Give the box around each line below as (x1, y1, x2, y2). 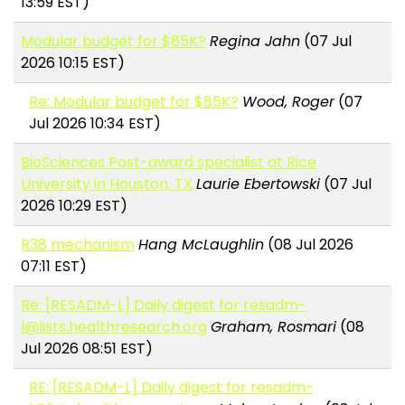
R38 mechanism (21, 234, 136, 256)
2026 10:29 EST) (21, 195, 128, 217)
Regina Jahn (210, 31, 301, 52)
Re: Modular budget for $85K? (28, 91, 239, 113)
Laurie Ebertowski (196, 174, 321, 195)
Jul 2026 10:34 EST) (28, 113, 161, 135)
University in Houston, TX (21, 174, 193, 195)
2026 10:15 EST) (21, 52, 126, 74)
